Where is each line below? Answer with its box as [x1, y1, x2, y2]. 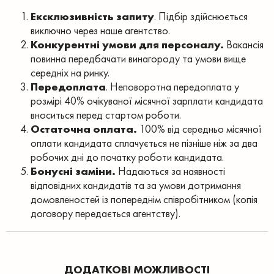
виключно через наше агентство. [31, 23, 170, 37]
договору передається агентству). [31, 206, 180, 220]
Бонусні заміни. [31, 164, 116, 178]
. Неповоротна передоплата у [106, 80, 239, 94]
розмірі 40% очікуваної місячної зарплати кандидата [31, 94, 263, 108]
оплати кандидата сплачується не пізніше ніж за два [31, 136, 257, 150]
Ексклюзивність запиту [31, 9, 154, 23]
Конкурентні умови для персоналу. [31, 37, 224, 51]
